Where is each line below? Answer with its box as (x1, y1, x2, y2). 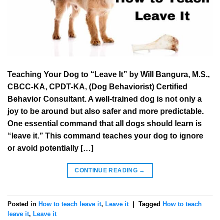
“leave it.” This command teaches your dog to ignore (7, 132, 203, 140)
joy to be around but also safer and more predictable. (7, 107, 204, 116)
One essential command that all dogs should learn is (7, 119, 202, 128)
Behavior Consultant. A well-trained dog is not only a (7, 95, 202, 104)
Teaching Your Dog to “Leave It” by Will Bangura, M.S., (7, 70, 210, 79)
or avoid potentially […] (7, 144, 93, 153)
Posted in (7, 200, 38, 208)
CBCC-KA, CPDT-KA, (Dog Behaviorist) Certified (7, 82, 188, 91)
